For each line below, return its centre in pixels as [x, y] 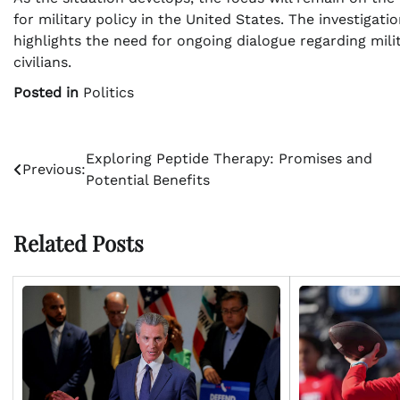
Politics [108, 92]
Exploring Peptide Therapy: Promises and [229, 158]
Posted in [48, 92]
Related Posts [79, 242]
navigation [63, 195]
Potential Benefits [148, 179]
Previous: [54, 169]
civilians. [42, 62]
